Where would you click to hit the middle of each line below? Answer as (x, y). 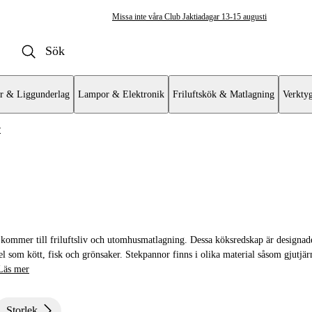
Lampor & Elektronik (121, 94)
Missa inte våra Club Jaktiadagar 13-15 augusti (189, 17)
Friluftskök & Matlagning (224, 94)
